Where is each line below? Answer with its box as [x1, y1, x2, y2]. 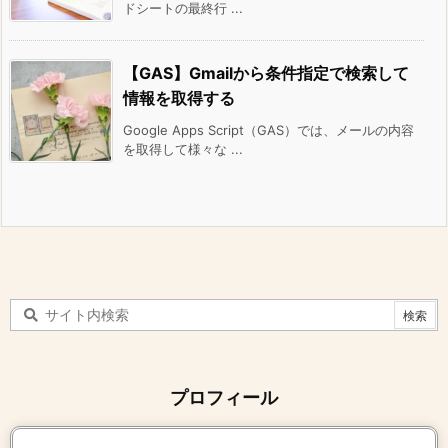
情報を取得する [123, 87, 235, 108]
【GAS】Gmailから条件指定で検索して [123, 62, 409, 83]
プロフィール [170, 387, 278, 409]
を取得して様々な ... [123, 140, 243, 157]
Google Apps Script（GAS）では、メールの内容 [123, 121, 414, 138]
